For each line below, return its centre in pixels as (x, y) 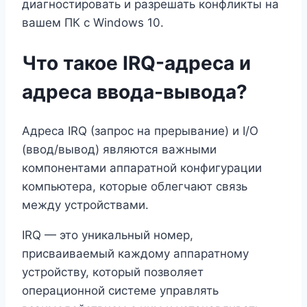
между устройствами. (85, 205)
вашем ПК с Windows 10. (93, 23)
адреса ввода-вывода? (135, 91)
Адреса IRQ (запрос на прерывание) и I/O (140, 131)
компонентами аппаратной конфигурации (142, 168)
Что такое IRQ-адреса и (136, 63)
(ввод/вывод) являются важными (119, 149)
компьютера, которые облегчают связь (135, 186)
